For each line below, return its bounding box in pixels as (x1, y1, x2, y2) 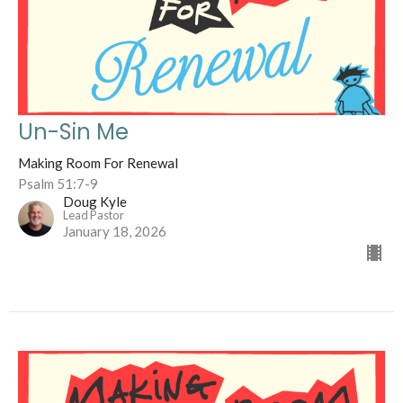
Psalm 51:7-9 (18, 175, 98, 193)
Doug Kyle (63, 193, 127, 210)
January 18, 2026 (63, 223, 166, 240)
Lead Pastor (63, 208, 124, 223)
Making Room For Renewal (18, 155, 178, 172)
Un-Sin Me (18, 117, 129, 148)
